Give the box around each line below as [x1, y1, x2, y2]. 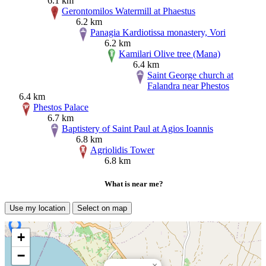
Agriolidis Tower [90, 144, 154, 155]
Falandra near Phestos [147, 80, 229, 91]
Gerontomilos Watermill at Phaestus [62, 5, 195, 16]
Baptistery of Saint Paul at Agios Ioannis [62, 123, 213, 134]
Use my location [9, 203, 65, 213]
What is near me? [104, 179, 163, 188]
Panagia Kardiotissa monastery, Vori [90, 27, 226, 37]
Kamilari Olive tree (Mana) [119, 48, 220, 59]
